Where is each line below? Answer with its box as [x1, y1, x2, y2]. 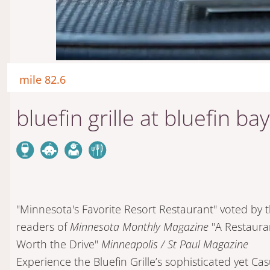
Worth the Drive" [16, 237, 101, 252]
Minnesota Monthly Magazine [69, 219, 209, 234]
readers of [16, 219, 70, 234]
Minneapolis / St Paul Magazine [101, 237, 248, 252]
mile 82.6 [19, 72, 66, 87]
